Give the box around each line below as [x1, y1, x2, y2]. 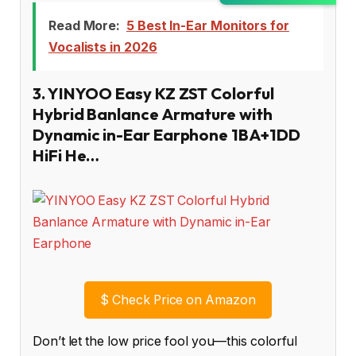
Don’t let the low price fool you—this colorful [33, 334, 298, 350]
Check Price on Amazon [109, 292, 256, 308]
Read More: [48, 17, 121, 33]
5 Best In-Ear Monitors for [126, 17, 289, 33]
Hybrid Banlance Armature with [33, 103, 273, 124]
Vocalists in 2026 [48, 38, 157, 55]
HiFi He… [33, 145, 100, 165]
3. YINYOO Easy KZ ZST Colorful [33, 83, 274, 103]
